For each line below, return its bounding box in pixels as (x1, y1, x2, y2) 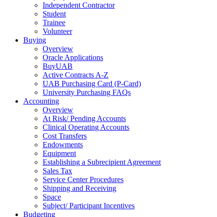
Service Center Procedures (43, 175, 124, 184)
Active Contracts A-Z (43, 71, 108, 79)
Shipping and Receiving (43, 184, 116, 193)
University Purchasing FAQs (43, 88, 131, 97)
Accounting (23, 97, 59, 106)
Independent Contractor (43, 1, 115, 10)
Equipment (43, 149, 76, 158)
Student (43, 10, 66, 18)
